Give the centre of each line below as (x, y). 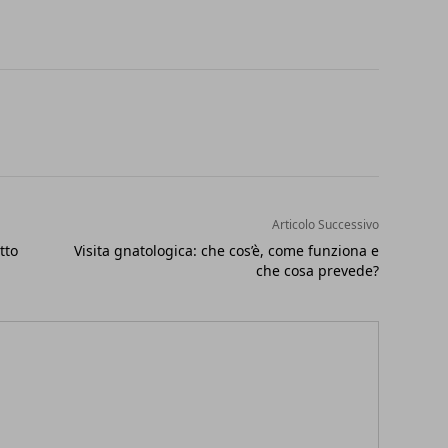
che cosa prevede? (317, 270)
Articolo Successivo (325, 224)
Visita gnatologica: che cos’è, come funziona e (226, 250)
